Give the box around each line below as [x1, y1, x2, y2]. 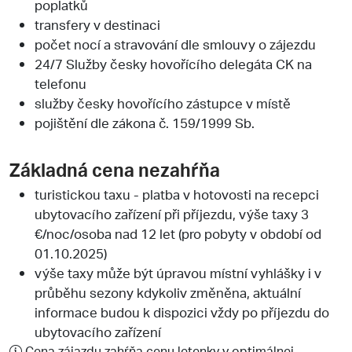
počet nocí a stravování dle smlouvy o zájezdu [35, 35, 316, 53]
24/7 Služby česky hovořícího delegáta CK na [35, 54, 312, 72]
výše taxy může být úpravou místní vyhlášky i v [35, 263, 321, 281]
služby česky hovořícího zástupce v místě [35, 93, 291, 112]
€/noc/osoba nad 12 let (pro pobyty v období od [35, 224, 321, 242]
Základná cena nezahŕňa [9, 157, 220, 181]
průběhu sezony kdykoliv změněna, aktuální [35, 283, 301, 301]
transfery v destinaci [35, 15, 160, 33]
